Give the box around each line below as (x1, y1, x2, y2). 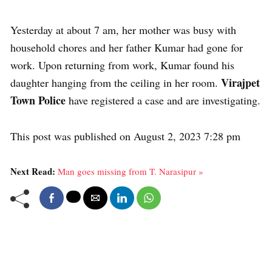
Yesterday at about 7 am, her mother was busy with (10, 22, 236, 37)
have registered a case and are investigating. (66, 93, 260, 107)
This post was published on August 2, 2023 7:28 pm (10, 129, 240, 143)
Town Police (10, 92, 66, 108)
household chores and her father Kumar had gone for (10, 40, 243, 55)
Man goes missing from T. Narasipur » (58, 165, 203, 177)
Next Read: (10, 165, 58, 178)
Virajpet (221, 75, 260, 90)
